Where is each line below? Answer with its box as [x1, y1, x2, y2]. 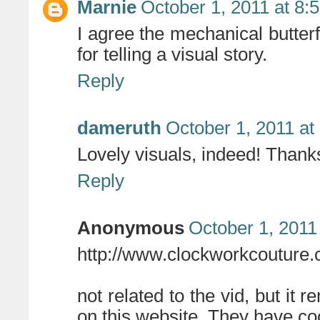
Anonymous [77, 218, 184, 239]
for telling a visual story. [77, 44, 267, 65]
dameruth [77, 118, 161, 139]
